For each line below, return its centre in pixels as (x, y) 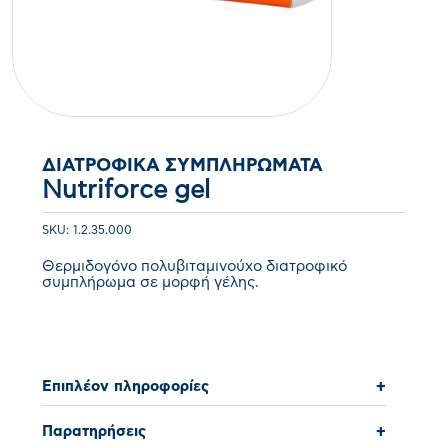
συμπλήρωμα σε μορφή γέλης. (150, 282)
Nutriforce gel (126, 190)
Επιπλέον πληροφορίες (125, 387)
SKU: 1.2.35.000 (87, 230)
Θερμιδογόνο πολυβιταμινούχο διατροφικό (194, 266)
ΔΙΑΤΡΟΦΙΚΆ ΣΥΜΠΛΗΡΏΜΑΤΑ (182, 166)
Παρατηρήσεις (94, 432)
